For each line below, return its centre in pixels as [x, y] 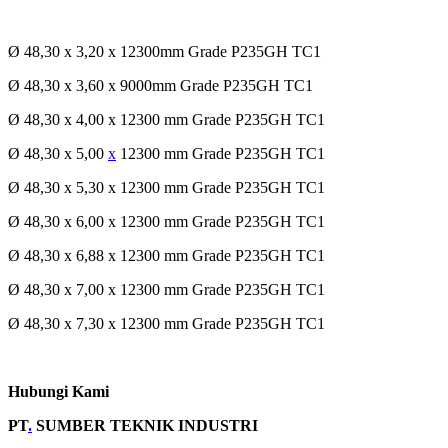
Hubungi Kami [58, 392]
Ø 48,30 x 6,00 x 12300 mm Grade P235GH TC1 [166, 222]
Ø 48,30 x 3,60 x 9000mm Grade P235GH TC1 [160, 86]
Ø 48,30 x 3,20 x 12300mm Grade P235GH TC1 [164, 52]
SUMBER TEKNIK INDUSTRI [145, 426]
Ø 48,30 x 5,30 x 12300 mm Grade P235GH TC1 [166, 188]
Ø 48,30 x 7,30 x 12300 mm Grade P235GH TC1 [166, 324]
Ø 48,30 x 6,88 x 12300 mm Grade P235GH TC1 [166, 256]
